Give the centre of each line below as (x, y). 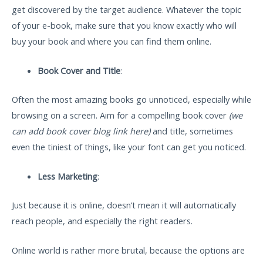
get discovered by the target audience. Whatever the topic (127, 9)
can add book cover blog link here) (81, 131)
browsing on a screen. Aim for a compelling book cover (119, 115)
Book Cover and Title (79, 70)
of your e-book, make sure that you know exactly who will (124, 25)
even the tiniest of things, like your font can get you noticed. (129, 146)
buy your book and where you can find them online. (113, 41)
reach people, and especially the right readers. (103, 220)
